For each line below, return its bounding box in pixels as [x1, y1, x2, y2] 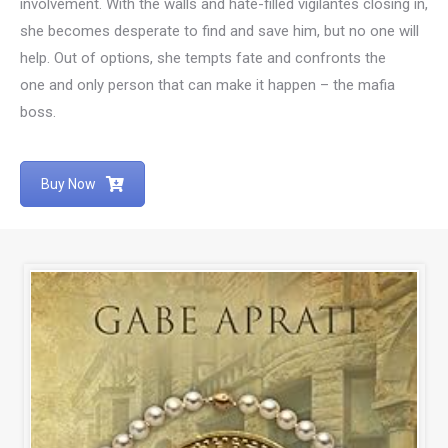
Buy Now [41, 176, 96, 193]
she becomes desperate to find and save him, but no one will [20, 22, 419, 41]
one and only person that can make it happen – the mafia [20, 76, 395, 95]
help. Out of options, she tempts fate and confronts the [20, 49, 386, 68]
